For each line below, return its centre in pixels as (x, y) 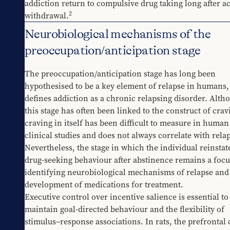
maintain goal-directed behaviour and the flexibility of (124, 209)
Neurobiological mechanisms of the (118, 34)
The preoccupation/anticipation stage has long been (120, 74)
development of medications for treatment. (104, 185)
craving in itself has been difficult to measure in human (127, 123)
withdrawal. (47, 16)
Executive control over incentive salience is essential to (127, 197)
